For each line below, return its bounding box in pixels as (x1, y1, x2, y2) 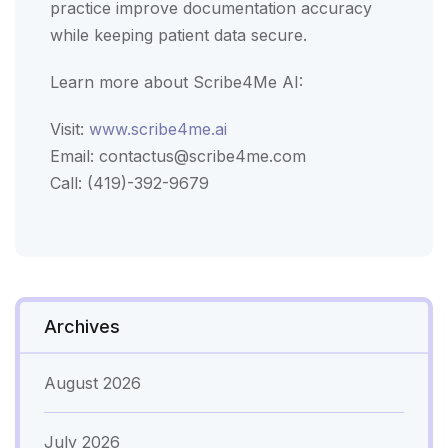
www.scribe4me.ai (89, 118, 227, 139)
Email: (50, 145, 99, 166)
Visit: (50, 118, 89, 139)
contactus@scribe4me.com (99, 145, 306, 166)
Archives (44, 315, 120, 337)
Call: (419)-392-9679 (50, 172, 209, 193)
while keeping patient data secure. (50, 24, 307, 45)
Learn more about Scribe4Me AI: (50, 71, 303, 92)
